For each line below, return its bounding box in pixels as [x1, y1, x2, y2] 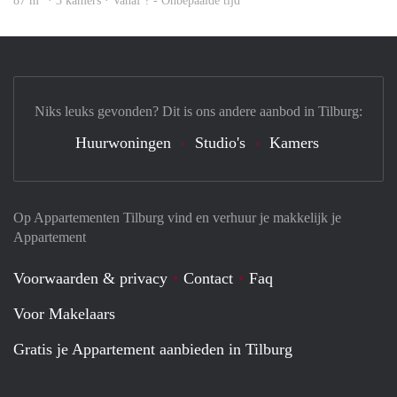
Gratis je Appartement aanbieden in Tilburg [13, 339, 292, 358]
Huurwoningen [74, 133, 171, 152]
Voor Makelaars [13, 304, 115, 323]
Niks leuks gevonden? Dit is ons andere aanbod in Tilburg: [35, 103, 362, 119]
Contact [183, 269, 233, 287]
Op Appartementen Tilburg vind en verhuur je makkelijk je [13, 209, 341, 225]
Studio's [194, 133, 245, 152]
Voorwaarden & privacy [13, 269, 167, 287]
